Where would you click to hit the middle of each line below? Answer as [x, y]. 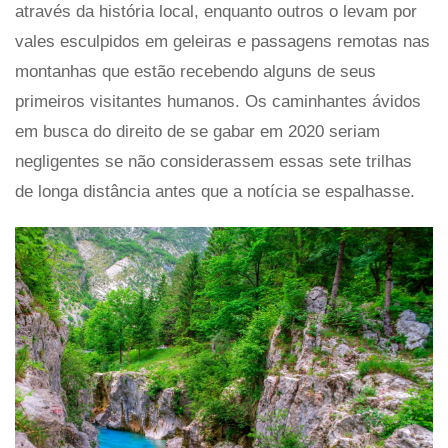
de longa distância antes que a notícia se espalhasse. [215, 191]
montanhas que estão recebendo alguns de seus [195, 71]
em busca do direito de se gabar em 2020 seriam [197, 131]
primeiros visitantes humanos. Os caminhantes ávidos [218, 101]
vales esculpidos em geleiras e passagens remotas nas [222, 41]
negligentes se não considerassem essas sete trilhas [213, 161]
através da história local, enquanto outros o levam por [216, 11]
